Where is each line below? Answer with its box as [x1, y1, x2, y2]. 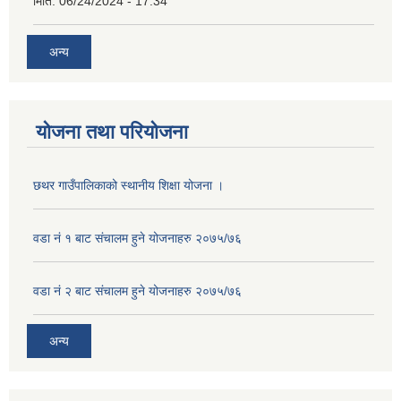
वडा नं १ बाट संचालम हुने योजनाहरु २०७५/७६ [33, 230, 242, 245]
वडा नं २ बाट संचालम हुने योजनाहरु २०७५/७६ [33, 283, 242, 298]
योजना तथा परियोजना [36, 120, 188, 143]
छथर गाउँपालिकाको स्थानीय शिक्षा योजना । [33, 177, 224, 192]
